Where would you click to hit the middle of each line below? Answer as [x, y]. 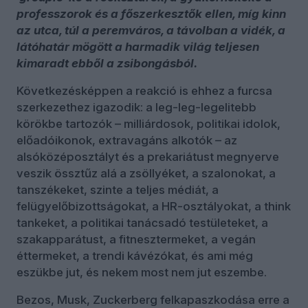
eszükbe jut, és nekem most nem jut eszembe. [142, 272]
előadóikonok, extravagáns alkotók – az [127, 140]
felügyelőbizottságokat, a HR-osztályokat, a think [154, 206]
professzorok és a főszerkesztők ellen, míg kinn [151, 13]
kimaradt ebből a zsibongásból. [107, 63]
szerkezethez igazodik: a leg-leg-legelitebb [136, 107]
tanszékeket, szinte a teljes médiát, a [118, 189]
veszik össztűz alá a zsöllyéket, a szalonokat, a [146, 173]
